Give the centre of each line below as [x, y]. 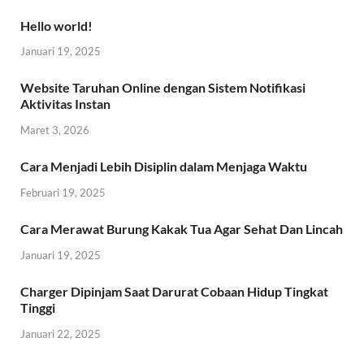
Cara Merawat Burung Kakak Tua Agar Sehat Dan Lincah [182, 228]
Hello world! [56, 25]
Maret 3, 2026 [55, 130]
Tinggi [38, 307]
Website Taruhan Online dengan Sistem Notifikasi [163, 88]
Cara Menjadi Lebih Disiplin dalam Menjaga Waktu [164, 167]
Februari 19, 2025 [63, 192]
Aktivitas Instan [65, 104]
